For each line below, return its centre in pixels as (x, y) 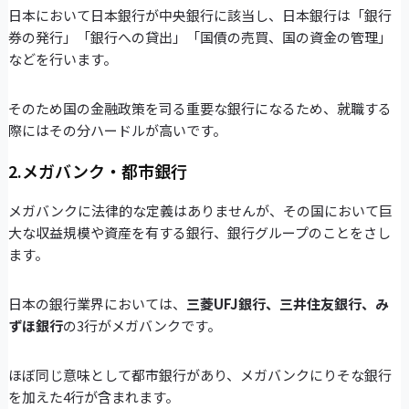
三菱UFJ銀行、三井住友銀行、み (287, 304)
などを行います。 (62, 59)
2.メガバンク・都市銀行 (97, 171)
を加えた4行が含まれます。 (93, 397)
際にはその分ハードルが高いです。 (117, 131)
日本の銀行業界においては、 (97, 304)
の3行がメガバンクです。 (142, 326)
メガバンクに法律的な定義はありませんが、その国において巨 (200, 211)
